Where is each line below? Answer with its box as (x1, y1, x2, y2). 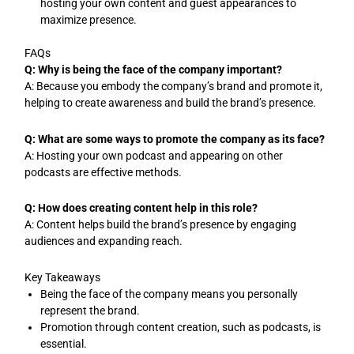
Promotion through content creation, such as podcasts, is (40, 320, 322, 333)
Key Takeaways (24, 270, 101, 284)
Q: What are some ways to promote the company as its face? (24, 132, 326, 145)
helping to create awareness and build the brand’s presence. (24, 96, 317, 110)
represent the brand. (40, 303, 141, 317)
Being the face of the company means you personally (40, 287, 299, 300)
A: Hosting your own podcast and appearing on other (24, 149, 284, 162)
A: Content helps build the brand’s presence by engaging (24, 218, 297, 232)
